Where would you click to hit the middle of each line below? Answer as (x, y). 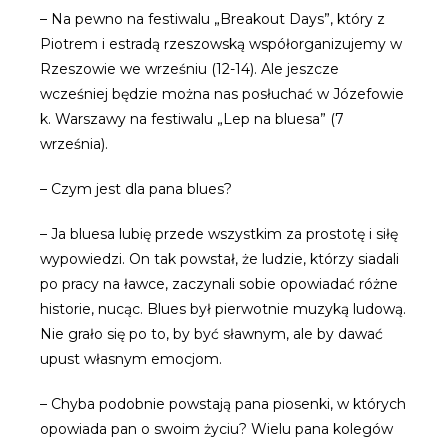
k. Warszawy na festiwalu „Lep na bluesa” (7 (192, 119)
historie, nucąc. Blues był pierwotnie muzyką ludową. (223, 309)
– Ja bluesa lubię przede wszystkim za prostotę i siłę (219, 234)
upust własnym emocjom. (131, 359)
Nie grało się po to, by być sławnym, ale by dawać (211, 334)
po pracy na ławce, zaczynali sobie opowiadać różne (219, 284)
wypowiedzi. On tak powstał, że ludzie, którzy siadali (219, 259)
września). (74, 144)
